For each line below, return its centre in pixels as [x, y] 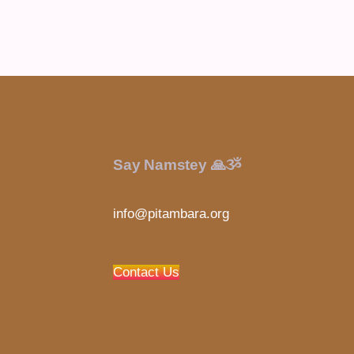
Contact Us [146, 273]
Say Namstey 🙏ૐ [177, 164]
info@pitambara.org [171, 213]
